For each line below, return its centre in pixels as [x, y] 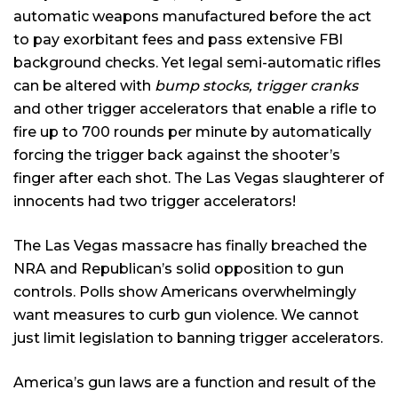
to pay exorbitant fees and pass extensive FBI [178, 40]
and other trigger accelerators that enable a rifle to [195, 109]
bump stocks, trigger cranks [256, 86]
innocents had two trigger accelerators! [155, 201]
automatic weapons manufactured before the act [192, 16]
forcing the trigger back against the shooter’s [177, 155]
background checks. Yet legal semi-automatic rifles [197, 63]
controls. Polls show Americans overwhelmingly [185, 292]
